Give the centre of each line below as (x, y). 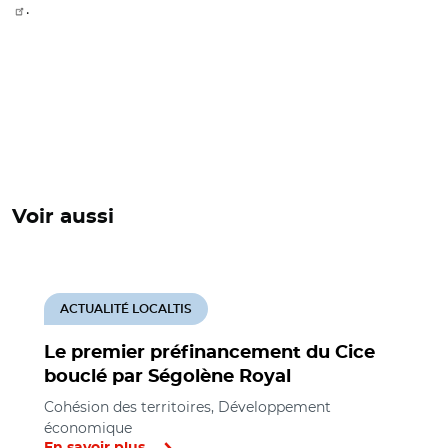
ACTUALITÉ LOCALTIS (126, 309)
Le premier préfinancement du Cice (209, 353)
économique (88, 428)
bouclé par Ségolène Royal (167, 377)
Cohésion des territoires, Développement (187, 407)
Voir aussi (63, 217)
